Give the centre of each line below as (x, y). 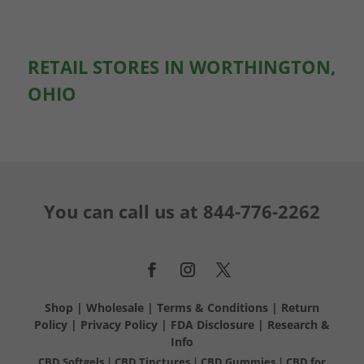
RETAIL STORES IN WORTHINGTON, (181, 66)
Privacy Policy (119, 324)
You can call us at (123, 211)
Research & (298, 324)
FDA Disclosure (212, 324)
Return (300, 307)
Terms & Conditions (214, 307)
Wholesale (115, 307)
